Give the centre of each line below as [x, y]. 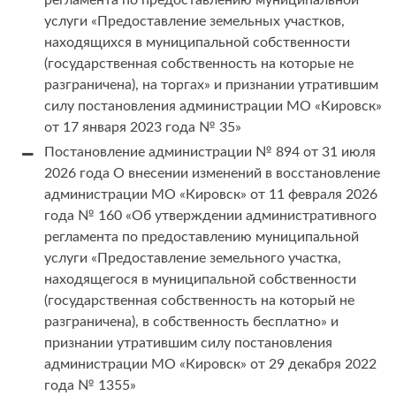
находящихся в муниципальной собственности [197, 43]
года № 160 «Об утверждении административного [210, 216]
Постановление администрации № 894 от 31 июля [210, 152]
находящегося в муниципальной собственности [200, 280]
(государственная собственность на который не [199, 301]
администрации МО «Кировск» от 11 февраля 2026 [211, 195]
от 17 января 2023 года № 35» [143, 128]
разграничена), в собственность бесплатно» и [191, 322]
